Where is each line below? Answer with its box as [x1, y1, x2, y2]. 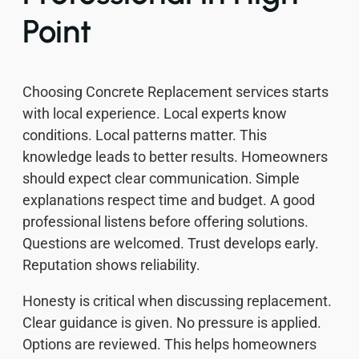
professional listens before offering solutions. [22, 212, 309, 230]
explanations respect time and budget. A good [22, 191, 315, 208]
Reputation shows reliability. [22, 256, 200, 273]
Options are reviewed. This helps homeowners [22, 335, 317, 353]
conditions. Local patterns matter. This [22, 126, 267, 143]
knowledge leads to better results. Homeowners [22, 147, 328, 165]
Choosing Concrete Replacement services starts [22, 83, 329, 100]
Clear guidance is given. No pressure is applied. [22, 313, 321, 331]
